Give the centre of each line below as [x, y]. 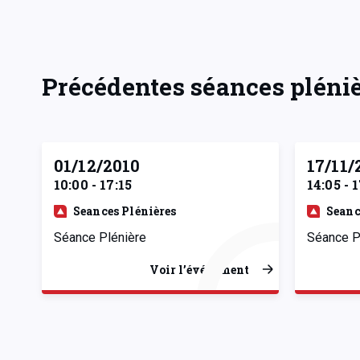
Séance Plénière [100, 237]
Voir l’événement [199, 269]
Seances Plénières [125, 211]
